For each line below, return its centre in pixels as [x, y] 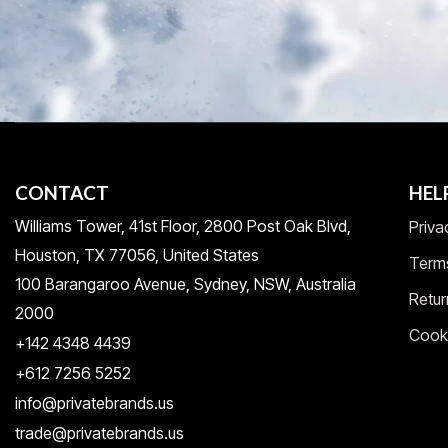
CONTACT [62, 192]
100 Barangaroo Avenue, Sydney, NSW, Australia [185, 283]
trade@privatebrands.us [99, 432]
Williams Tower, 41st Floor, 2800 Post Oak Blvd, [183, 225]
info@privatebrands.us [94, 402]
